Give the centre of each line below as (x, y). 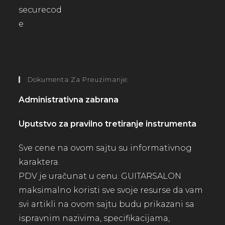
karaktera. (39, 162)
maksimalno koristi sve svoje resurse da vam (111, 190)
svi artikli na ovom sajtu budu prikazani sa (107, 204)
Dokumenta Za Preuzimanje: (78, 79)
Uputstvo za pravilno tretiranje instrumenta (108, 124)
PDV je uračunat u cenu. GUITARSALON (101, 176)
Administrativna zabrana (69, 99)
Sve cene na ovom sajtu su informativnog (105, 148)
